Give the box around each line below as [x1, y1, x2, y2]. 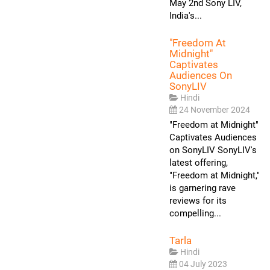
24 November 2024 [179, 104, 250, 115]
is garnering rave [169, 182, 236, 193]
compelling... [169, 207, 221, 219]
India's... [169, 10, 202, 21]
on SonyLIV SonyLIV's [169, 144, 257, 155]
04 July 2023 [179, 259, 227, 269]
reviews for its [169, 195, 227, 206]
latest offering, [169, 157, 228, 168]
